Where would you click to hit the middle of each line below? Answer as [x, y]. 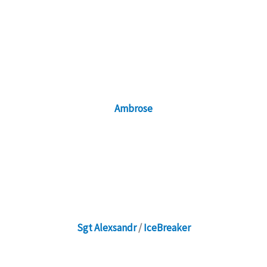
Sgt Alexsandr [106, 228]
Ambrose [133, 108]
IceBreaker [167, 228]
